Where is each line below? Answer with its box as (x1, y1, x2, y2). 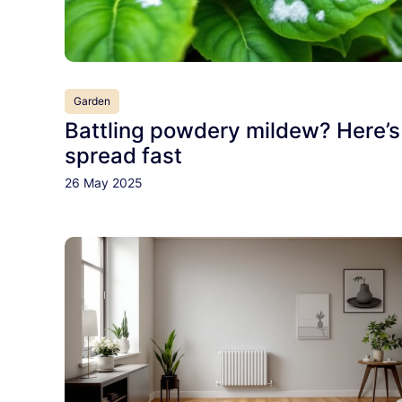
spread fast (65, 142, 182, 169)
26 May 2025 (65, 174, 143, 190)
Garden (74, 93, 110, 108)
